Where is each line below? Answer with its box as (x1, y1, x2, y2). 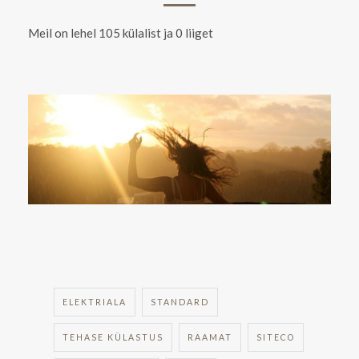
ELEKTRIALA (63, 297, 127, 308)
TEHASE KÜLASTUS (63, 333, 163, 343)
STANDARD (151, 297, 209, 308)
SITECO (256, 333, 295, 343)
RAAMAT (188, 333, 232, 343)
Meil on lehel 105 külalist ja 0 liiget (28, 25, 213, 40)
